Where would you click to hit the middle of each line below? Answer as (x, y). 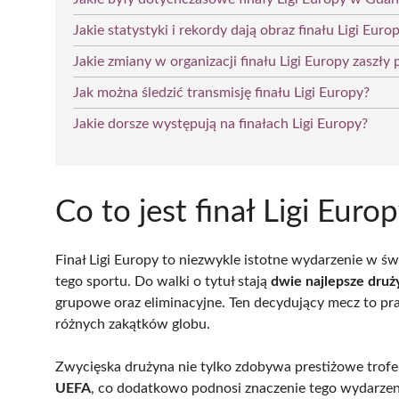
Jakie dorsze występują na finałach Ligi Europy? (220, 123)
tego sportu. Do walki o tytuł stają (163, 281)
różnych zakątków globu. (133, 324)
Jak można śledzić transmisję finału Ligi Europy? (221, 92)
